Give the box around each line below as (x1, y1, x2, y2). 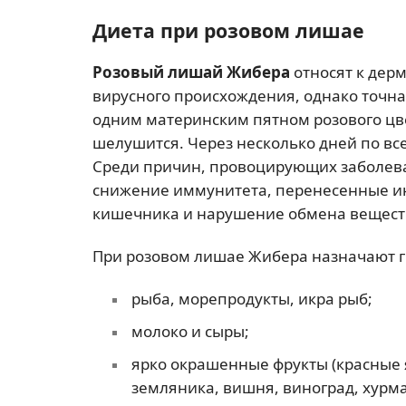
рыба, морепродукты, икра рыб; (130, 288, 372, 310)
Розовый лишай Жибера (92, 61, 290, 82)
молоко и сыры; (130, 321, 249, 343)
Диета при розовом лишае (92, 16, 364, 43)
